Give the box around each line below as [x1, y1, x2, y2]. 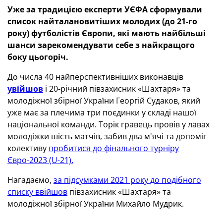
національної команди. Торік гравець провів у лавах [7, 119, 210, 130]
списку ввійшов [7, 186, 67, 197]
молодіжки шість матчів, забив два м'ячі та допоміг [7, 131, 207, 142]
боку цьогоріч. [7, 52, 68, 62]
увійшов [7, 83, 43, 94]
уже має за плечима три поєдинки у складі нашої [7, 107, 196, 118]
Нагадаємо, [7, 174, 54, 185]
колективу [7, 143, 49, 154]
